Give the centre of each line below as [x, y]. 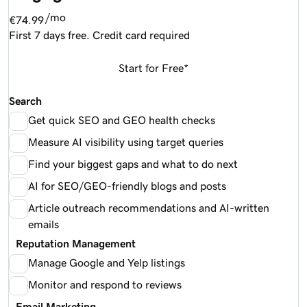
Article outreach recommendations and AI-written [149, 207]
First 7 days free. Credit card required [99, 35]
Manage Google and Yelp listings [107, 262]
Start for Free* [153, 67]
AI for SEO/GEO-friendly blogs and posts [127, 185]
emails [44, 224]
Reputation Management [72, 243]
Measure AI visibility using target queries [126, 142]
